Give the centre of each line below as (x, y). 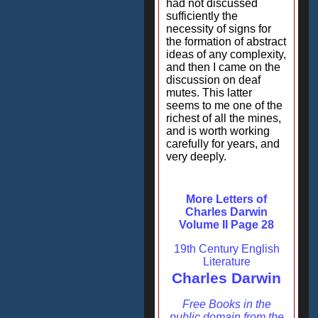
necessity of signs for (219, 29)
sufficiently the (202, 16)
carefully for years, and (223, 144)
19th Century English (226, 249)
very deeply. (196, 157)
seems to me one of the (224, 105)
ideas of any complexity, (226, 54)
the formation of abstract (226, 42)
